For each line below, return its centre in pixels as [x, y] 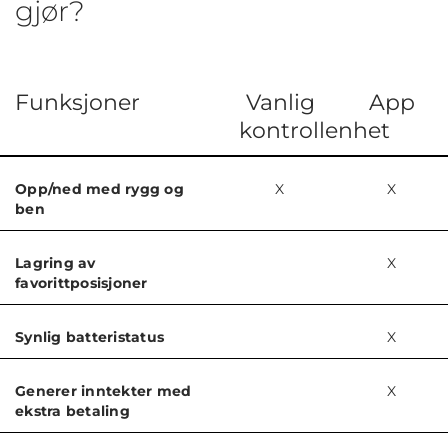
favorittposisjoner [81, 283]
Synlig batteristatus [89, 337]
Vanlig [280, 103]
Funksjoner [77, 103]
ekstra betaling [72, 411]
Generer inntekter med [103, 391]
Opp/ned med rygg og [99, 189]
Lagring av [55, 263]
